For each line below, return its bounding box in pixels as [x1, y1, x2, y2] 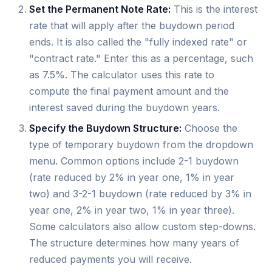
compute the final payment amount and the [29, 85, 229, 98]
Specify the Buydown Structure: [29, 121, 182, 134]
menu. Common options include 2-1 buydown [29, 154, 239, 167]
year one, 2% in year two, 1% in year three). [29, 203, 234, 216]
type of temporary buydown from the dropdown [29, 138, 253, 151]
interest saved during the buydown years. [29, 101, 220, 114]
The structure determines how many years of [29, 236, 239, 249]
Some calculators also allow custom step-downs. [29, 220, 256, 233]
